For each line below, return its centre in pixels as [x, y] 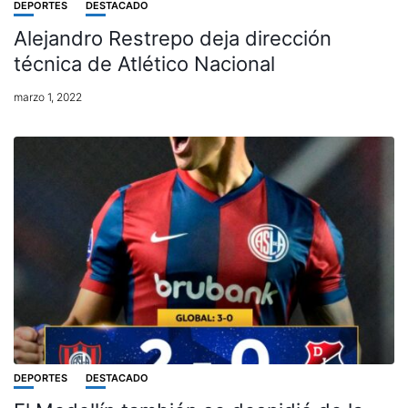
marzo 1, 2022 [48, 97]
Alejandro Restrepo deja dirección [173, 39]
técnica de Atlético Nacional [144, 64]
